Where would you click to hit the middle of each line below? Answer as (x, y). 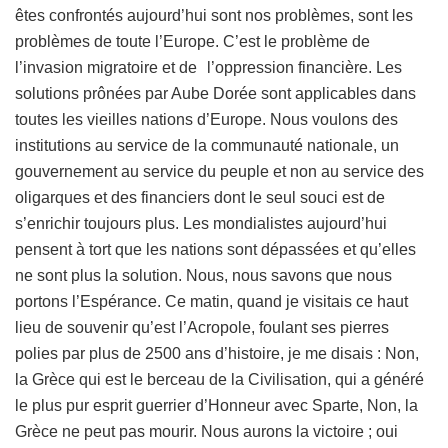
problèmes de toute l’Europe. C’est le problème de (192, 41)
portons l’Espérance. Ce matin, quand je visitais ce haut (211, 301)
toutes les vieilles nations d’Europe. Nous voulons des (206, 119)
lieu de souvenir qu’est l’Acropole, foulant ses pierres (202, 327)
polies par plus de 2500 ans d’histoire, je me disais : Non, (217, 353)
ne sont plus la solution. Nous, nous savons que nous (203, 275)
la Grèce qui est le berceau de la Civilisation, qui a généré (219, 379)
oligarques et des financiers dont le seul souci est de (200, 197)
